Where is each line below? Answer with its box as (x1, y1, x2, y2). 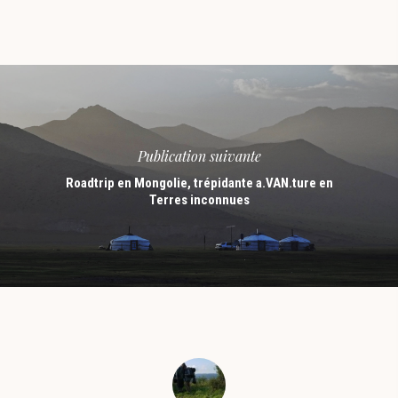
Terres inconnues (148, 191, 250, 208)
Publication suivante (137, 146, 261, 165)
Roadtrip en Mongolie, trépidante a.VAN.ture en (65, 174, 333, 191)
